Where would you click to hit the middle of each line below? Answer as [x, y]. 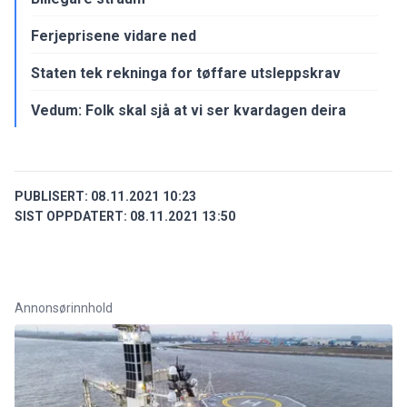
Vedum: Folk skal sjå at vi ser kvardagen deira [189, 110]
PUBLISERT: [51, 196]
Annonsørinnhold [64, 308]
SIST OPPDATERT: [71, 216]
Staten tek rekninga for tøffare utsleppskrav [186, 73]
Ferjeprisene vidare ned [114, 35]
